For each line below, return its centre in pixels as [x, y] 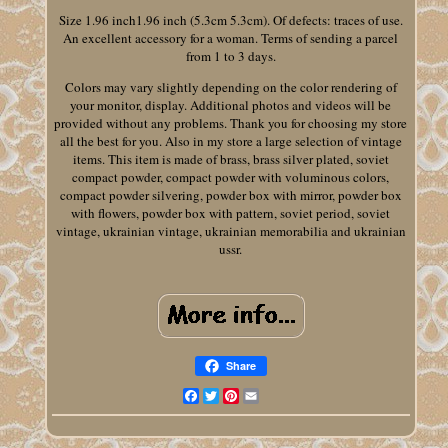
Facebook [225, 396]
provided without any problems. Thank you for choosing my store [231, 123]
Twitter [239, 396]
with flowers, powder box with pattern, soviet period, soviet [231, 213]
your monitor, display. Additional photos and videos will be [231, 105]
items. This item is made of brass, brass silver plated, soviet [230, 159]
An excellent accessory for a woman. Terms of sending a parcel [231, 38]
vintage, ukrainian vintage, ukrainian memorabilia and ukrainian [230, 231]
